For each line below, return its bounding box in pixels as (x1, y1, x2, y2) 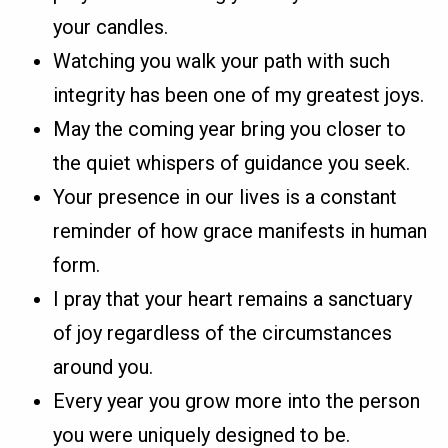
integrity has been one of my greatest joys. (53, 83, 425, 108)
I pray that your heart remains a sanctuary (53, 287, 413, 312)
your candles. (53, 15, 169, 40)
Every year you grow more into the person (53, 389, 421, 414)
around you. (53, 355, 154, 380)
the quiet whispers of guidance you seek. (53, 151, 411, 176)
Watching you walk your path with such (53, 49, 391, 74)
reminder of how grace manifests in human (53, 219, 428, 244)
